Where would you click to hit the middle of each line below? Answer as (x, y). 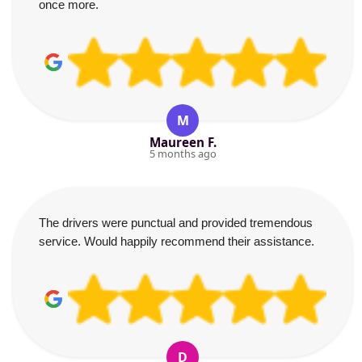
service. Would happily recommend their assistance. (177, 241)
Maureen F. (183, 142)
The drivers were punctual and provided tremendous (176, 223)
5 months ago (183, 154)
